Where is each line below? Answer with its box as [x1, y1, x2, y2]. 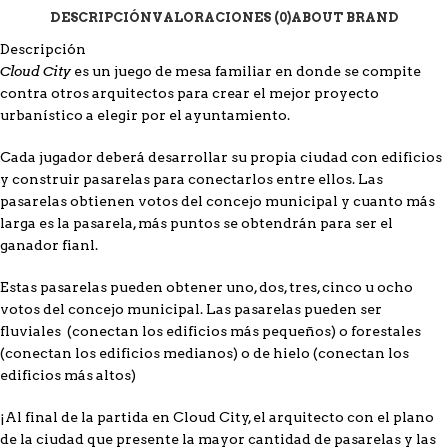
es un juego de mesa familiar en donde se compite [74, 63, 421, 80]
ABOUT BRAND [290, 9, 399, 25]
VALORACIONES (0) [151, 9, 291, 25]
